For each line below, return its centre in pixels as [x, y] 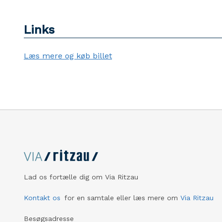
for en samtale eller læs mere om [121, 198]
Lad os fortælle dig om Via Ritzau [81, 177]
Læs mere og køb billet [68, 56]
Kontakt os [42, 198]
